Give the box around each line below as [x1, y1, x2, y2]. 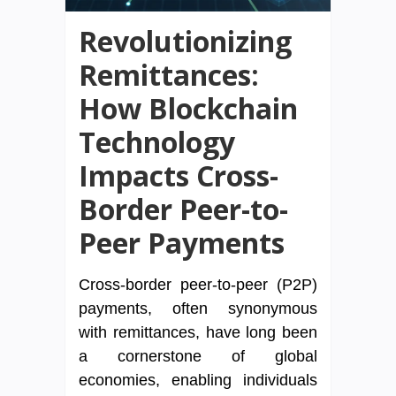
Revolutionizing [79, 22, 292, 61]
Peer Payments [79, 224, 285, 263]
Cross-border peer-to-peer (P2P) [79, 276, 317, 294]
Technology [79, 123, 235, 162]
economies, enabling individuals [79, 371, 317, 390]
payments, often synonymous [79, 300, 317, 318]
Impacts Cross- [79, 156, 278, 195]
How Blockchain [79, 89, 298, 128]
